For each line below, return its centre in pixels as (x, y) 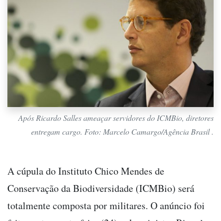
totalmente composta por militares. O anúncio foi (106, 205)
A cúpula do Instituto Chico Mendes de (86, 171)
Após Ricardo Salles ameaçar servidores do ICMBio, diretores (116, 117)
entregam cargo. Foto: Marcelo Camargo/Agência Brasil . (122, 131)
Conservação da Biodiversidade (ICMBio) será (101, 188)
